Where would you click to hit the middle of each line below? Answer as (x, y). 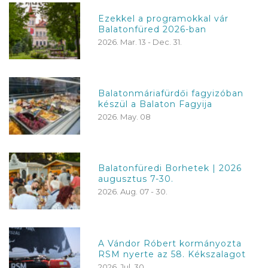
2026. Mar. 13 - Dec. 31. (140, 42)
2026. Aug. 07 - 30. (133, 192)
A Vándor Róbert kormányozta (170, 243)
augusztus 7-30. (136, 179)
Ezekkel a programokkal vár (164, 18)
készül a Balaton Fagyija (156, 104)
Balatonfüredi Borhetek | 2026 (170, 168)
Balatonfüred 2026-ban (153, 29)
